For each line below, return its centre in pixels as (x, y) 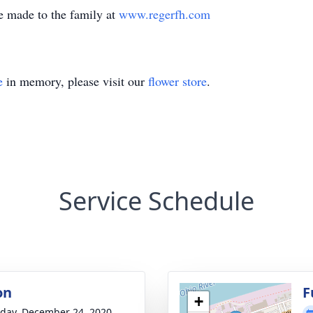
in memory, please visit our (75, 81)
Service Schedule (156, 201)
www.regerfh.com (165, 14)
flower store (177, 81)
